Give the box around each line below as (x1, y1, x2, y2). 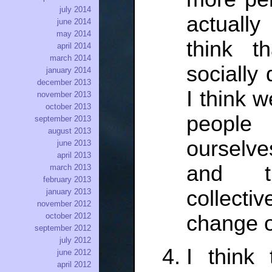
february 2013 (43, 175, 91, 185)
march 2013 (50, 163, 91, 172)
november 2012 (37, 199, 91, 209)
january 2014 (46, 66, 91, 75)
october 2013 (46, 102, 91, 112)
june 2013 (57, 138, 91, 148)
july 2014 (59, 5, 91, 15)
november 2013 (37, 90, 91, 100)
